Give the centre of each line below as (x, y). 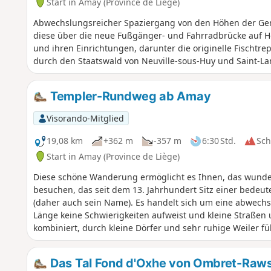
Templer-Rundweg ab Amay (129, 96)
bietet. (46, 240)
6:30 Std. (219, 141)
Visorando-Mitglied (85, 118)
